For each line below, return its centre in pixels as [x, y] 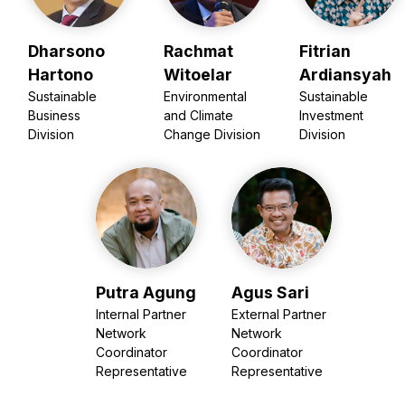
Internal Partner [141, 314]
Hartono [61, 75]
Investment [331, 116]
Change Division [212, 135]
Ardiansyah [345, 75]
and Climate [199, 116]
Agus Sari [270, 292]
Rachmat [199, 52]
